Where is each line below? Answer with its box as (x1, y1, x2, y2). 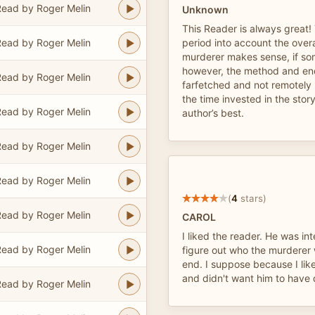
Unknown (182, 4, 229, 15)
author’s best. (182, 107, 244, 119)
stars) (238, 192, 266, 204)
